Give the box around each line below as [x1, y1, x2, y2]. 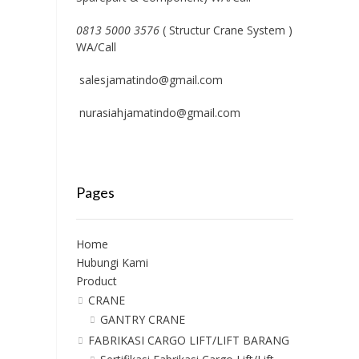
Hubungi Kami [75, 255, 148, 271]
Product [75, 273, 117, 289]
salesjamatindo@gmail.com [79, 72, 223, 88]
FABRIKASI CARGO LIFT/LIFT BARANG [87, 333, 289, 349]
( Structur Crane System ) [159, 22, 292, 38]
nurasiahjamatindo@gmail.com [75, 105, 240, 121]
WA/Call [75, 39, 116, 55]
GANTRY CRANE [99, 312, 185, 328]
